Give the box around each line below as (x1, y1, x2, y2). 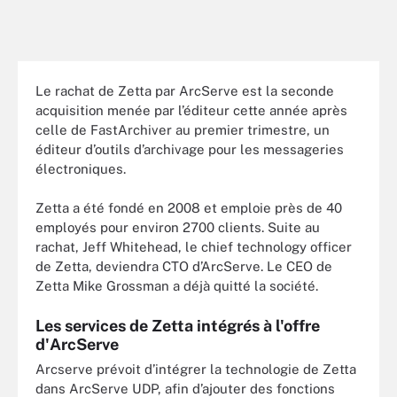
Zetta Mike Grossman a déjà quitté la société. (35, 278, 318, 293)
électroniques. (35, 160, 126, 176)
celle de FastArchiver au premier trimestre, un (35, 121, 330, 137)
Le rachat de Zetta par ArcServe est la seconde (35, 82, 334, 98)
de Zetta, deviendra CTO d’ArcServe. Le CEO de (35, 259, 332, 274)
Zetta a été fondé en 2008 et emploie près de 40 (35, 200, 342, 215)
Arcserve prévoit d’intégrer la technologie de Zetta (35, 361, 356, 377)
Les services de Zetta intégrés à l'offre (35, 315, 320, 335)
